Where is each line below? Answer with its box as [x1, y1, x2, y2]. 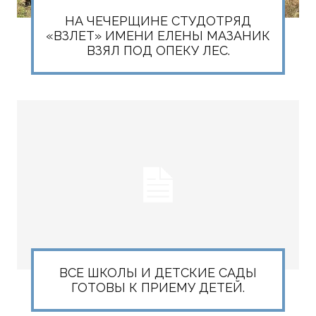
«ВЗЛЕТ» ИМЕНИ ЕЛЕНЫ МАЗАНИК [46, 28, 270, 43]
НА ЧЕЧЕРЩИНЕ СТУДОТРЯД [65, 13, 251, 28]
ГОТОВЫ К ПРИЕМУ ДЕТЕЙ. [71, 280, 245, 295]
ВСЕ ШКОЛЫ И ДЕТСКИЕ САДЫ [59, 265, 257, 280]
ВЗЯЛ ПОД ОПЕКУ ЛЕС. [86, 43, 230, 58]
